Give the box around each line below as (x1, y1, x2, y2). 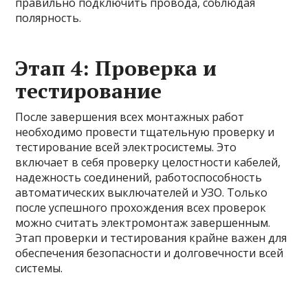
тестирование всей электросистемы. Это (15, 140, 237, 155)
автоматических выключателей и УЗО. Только (15, 185, 268, 200)
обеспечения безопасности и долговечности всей (15, 245, 284, 261)
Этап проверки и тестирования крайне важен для (15, 230, 287, 245)
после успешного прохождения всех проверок (15, 200, 267, 215)
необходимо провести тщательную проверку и (15, 124, 275, 140)
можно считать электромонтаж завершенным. (15, 215, 271, 230)
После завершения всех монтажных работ (15, 109, 245, 124)
